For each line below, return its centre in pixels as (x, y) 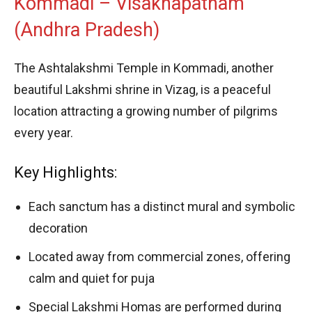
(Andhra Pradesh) (87, 30)
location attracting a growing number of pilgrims (146, 111)
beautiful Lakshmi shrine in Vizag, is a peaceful (142, 89)
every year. (44, 132)
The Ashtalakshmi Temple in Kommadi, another (144, 68)
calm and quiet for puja (92, 278)
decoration (58, 228)
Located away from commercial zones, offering (159, 256)
